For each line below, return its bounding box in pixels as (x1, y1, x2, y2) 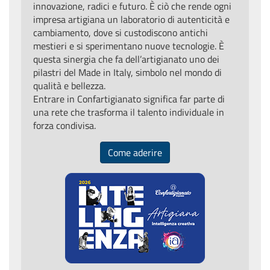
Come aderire (108, 145, 162, 160)
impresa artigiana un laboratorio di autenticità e (33, 12, 230, 27)
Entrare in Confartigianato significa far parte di (33, 92, 225, 107)
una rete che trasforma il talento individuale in (33, 105, 224, 120)
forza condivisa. (33, 118, 96, 133)
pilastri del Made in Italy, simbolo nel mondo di (33, 65, 222, 80)
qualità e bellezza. (33, 78, 105, 93)
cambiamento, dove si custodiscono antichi (33, 25, 208, 40)
